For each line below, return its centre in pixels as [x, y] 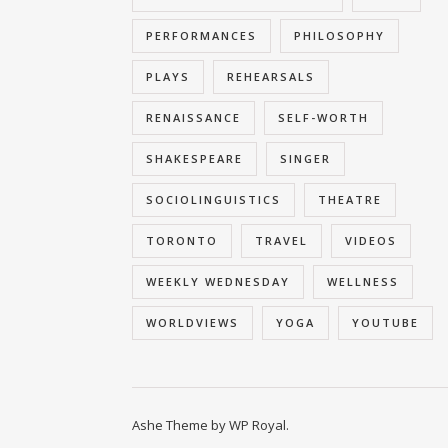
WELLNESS [363, 281]
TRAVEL [281, 240]
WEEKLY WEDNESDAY [218, 281]
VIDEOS [371, 240]
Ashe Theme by [180, 425]
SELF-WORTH [323, 117]
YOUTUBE [385, 322]
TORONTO [182, 240]
